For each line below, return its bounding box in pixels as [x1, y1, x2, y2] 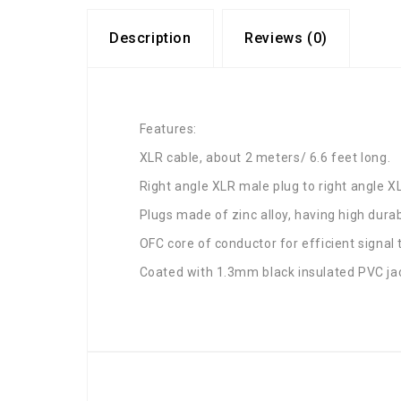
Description [109, 30, 192, 47]
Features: [139, 121, 197, 136]
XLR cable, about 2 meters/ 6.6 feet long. [139, 149, 391, 165]
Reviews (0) [244, 30, 328, 47]
